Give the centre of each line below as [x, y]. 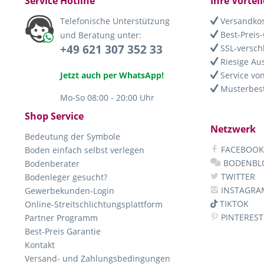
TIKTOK [233, 204]
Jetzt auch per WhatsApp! [112, 75]
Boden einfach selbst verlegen [85, 150]
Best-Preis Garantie [63, 231]
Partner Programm [61, 218]
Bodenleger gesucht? [66, 177]
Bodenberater [52, 164]
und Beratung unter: [101, 35]
